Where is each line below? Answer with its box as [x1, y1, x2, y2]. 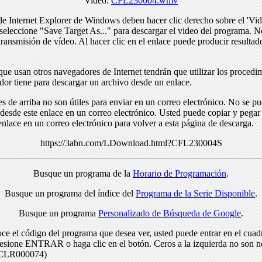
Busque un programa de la [33, 168, 133, 178]
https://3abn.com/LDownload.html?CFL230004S [40, 137, 222, 148]
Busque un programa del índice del [5, 188, 136, 198]
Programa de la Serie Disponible [136, 188, 255, 198]
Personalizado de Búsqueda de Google [98, 208, 241, 218]
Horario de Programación [133, 168, 226, 178]
